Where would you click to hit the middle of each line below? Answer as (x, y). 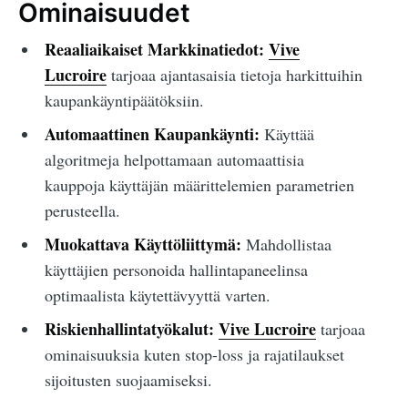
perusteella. (82, 211)
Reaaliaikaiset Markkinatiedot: (154, 50)
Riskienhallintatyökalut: (129, 329)
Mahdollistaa (286, 245)
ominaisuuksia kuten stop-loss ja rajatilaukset (194, 355)
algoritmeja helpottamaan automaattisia (174, 160)
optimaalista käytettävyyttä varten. (157, 296)
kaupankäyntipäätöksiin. (124, 101)
